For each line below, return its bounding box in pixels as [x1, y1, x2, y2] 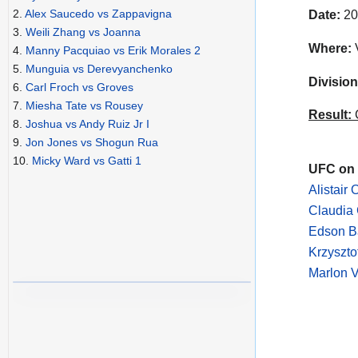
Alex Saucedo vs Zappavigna [25, 7, 172, 21]
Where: [308, 41, 352, 55]
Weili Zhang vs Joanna [26, 26, 141, 39]
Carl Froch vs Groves [26, 81, 133, 94]
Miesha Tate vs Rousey [26, 99, 143, 113]
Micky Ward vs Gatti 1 [32, 154, 141, 168]
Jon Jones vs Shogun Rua [26, 136, 158, 149]
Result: [308, 108, 352, 122]
